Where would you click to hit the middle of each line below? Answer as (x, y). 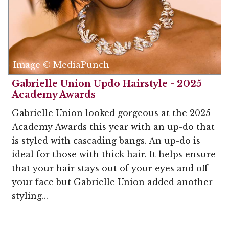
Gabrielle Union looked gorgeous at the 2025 (111, 113)
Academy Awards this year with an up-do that (113, 127)
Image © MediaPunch (61, 65)
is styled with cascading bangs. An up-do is (106, 140)
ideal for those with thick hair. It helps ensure (114, 154)
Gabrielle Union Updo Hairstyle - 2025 (107, 84)
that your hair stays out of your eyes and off (110, 168)
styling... (30, 196)
